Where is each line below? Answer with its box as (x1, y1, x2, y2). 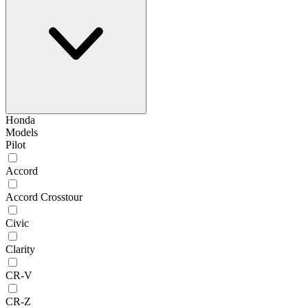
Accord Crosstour (5, 190, 82, 203)
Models (5, 126, 38, 138)
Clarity (5, 243, 35, 255)
